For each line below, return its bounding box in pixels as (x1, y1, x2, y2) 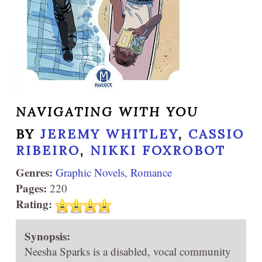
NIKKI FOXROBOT (90, 142, 226, 159)
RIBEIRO (16, 142, 80, 159)
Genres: (16, 164, 53, 181)
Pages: (16, 180, 47, 196)
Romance (130, 165, 172, 180)
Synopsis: (25, 228, 70, 244)
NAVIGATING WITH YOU (16, 104, 198, 120)
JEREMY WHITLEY (40, 126, 178, 143)
